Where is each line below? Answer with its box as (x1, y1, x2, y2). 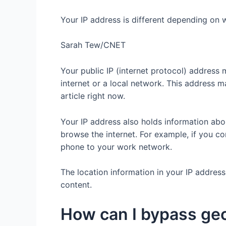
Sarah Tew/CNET (61, 40, 126, 50)
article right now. (61, 91, 125, 101)
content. (61, 180, 92, 190)
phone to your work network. (61, 141, 175, 152)
